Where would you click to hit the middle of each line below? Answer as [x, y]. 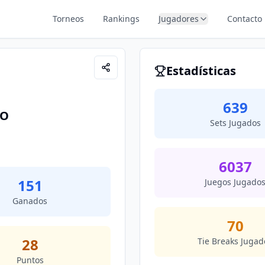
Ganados [30, 201]
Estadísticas [201, 71]
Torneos [69, 19]
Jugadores [179, 19]
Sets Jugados [235, 123]
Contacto [245, 19]
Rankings [122, 19]
